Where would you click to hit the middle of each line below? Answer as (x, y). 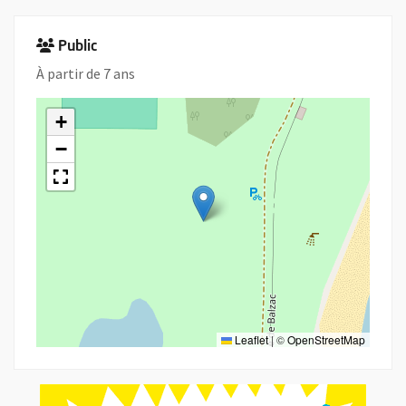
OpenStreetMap (326, 339)
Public (77, 47)
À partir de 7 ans (86, 73)
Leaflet (250, 339)
